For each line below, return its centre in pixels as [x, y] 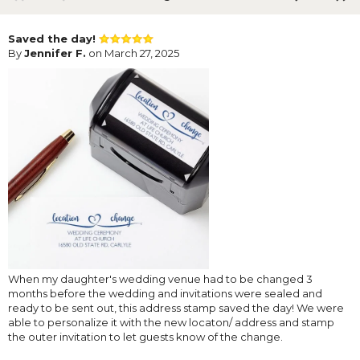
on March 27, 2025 [133, 53]
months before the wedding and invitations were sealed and [165, 293]
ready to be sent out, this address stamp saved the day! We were [176, 307]
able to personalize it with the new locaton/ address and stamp [171, 322]
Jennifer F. [55, 53]
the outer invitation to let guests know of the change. [145, 336]
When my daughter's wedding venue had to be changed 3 [160, 278]
